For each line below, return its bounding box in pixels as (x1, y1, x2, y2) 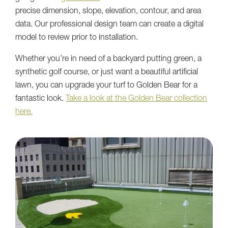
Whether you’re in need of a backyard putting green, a (15, 55, 202, 64)
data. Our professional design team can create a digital (15, 21, 204, 30)
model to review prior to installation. (15, 34, 138, 43)
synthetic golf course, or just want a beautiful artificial (15, 69, 198, 77)
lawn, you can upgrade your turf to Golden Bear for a (15, 82, 197, 91)
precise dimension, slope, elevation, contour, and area (15, 8, 201, 16)
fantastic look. (15, 95, 66, 104)
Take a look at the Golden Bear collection (66, 95, 207, 104)
